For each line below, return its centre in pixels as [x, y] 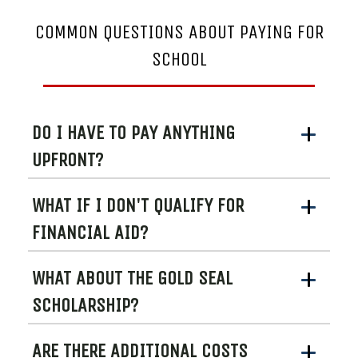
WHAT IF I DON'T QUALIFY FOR [138, 206]
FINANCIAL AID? [90, 233]
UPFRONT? [68, 160]
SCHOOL [179, 59]
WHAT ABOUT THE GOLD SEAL [132, 278]
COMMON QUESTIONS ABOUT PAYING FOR [179, 32]
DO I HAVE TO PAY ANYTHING [133, 133]
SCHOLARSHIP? [85, 306]
